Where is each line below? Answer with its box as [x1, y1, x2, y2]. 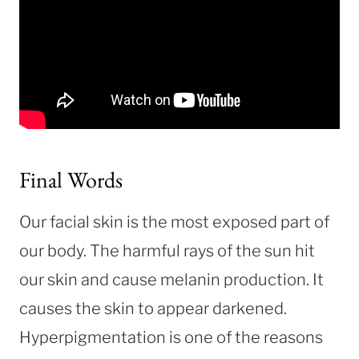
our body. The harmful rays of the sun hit [19, 240, 315, 260]
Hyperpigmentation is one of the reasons [19, 327, 323, 347]
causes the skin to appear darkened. [19, 298, 287, 318]
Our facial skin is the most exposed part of [19, 212, 329, 232]
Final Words [19, 164, 123, 194]
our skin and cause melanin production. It [19, 269, 324, 289]
